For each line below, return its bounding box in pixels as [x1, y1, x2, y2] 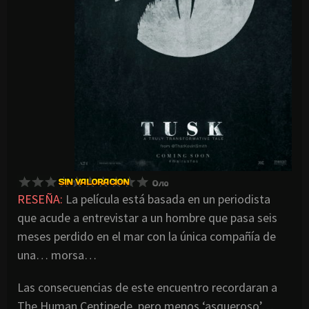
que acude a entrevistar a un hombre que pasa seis [17, 209, 277, 226]
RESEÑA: [17, 190, 63, 207]
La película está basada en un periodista [63, 190, 270, 207]
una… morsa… [17, 246, 97, 263]
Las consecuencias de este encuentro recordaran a [17, 279, 277, 295]
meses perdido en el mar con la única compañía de [17, 228, 276, 244]
